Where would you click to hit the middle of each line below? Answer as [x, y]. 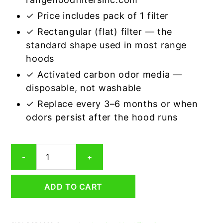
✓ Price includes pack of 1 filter [98, 16]
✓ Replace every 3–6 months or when [112, 104]
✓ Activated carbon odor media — [104, 74]
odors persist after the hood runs [102, 117]
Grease [25, 178]
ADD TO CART [73, 186]
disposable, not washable [84, 88]
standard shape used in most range [107, 45]
